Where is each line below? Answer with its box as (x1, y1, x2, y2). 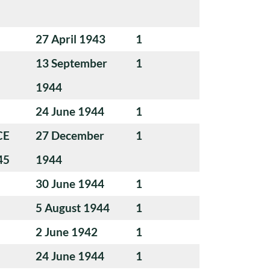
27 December (36, 128, 104, 142)
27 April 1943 (36, 31, 105, 46)
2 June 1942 (36, 224, 98, 239)
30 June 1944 (36, 176, 104, 190)
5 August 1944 (36, 200, 110, 215)
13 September (36, 55, 107, 70)
